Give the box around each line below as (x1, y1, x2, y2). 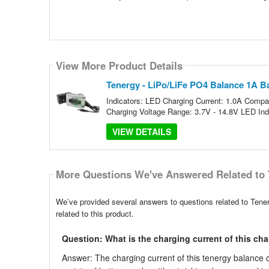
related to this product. (55, 207, 134, 219)
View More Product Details (55, 58, 183, 73)
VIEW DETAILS (112, 125, 171, 138)
